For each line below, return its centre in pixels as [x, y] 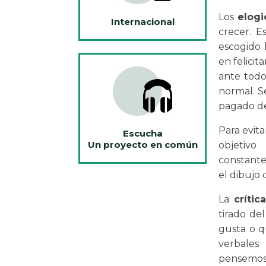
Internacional [142, 22]
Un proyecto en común [142, 145]
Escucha [142, 133]
